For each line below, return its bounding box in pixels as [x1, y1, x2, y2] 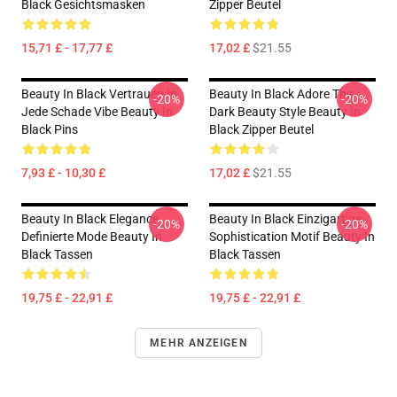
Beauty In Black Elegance [21, 212, 159, 227]
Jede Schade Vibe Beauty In [21, 105, 173, 120]
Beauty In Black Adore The [209, 87, 353, 102]
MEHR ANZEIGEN [150, 337, 247, 350]
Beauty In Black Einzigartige [209, 212, 362, 227]
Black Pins [21, 122, 78, 137]
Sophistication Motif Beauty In [209, 230, 375, 245]
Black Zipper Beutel [209, 122, 314, 137]
